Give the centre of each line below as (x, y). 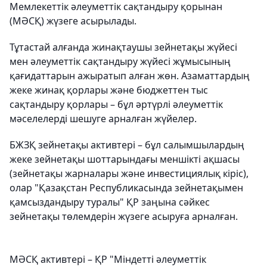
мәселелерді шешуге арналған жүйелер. (103, 119)
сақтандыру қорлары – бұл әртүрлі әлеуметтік (116, 105)
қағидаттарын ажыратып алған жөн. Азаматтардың (130, 76)
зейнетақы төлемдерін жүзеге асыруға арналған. (124, 217)
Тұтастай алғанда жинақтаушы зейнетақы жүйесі (123, 47)
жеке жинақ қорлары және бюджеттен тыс (109, 90)
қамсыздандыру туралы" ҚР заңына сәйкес (110, 202)
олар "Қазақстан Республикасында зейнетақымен (126, 188)
